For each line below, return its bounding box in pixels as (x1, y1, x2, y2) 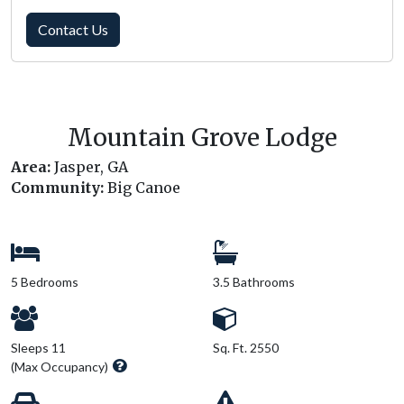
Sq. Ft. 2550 (213, 339, 279, 355)
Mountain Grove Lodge (67, 122, 337, 152)
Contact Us (38, 20, 108, 38)
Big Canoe (104, 178, 180, 197)
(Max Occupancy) (11, 358, 108, 374)
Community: (11, 178, 104, 197)
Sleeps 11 (11, 339, 66, 355)
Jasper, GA (50, 157, 128, 176)
